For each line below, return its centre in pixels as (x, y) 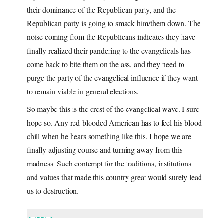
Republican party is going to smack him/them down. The (114, 23)
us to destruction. (53, 191)
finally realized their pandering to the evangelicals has (109, 51)
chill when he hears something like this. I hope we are (109, 136)
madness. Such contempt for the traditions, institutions (109, 163)
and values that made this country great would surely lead (114, 177)
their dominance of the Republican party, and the (101, 10)
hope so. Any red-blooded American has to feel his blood (114, 123)
